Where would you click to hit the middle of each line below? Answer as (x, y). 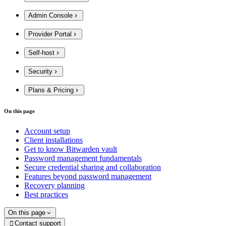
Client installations (53, 140)
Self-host (41, 52)
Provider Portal (50, 34)
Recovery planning (54, 186)
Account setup (47, 131)
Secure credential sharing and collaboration (93, 167)
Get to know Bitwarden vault (71, 149)
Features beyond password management (88, 177)
